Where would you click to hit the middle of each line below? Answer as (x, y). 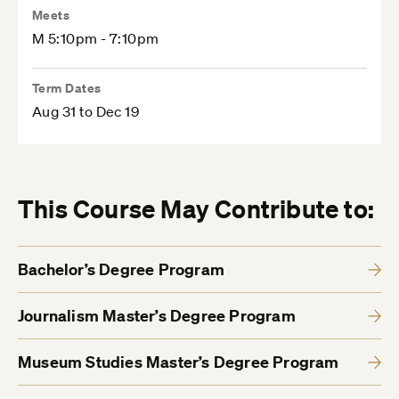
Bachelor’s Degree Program (121, 270)
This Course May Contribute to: (196, 209)
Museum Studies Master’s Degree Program (179, 362)
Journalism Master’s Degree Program (157, 316)
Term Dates (67, 88)
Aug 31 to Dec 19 (86, 112)
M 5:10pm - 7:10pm (96, 39)
